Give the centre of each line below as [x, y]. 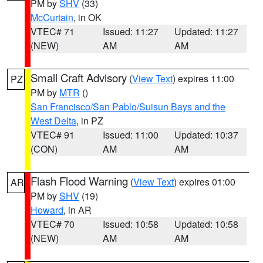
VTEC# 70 [53, 224]
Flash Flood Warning [79, 181]
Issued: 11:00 [130, 135]
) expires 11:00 [203, 78]
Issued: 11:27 [130, 31]
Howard [47, 210]
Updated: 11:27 [207, 31]
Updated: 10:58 [207, 224]
